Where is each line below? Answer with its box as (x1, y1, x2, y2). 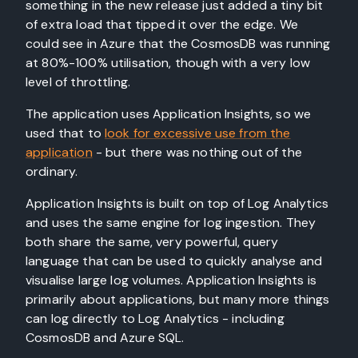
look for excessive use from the (104, 125, 291, 141)
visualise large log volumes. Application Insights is (26, 272, 316, 288)
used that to (26, 125, 105, 141)
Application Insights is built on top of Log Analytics (26, 195, 328, 212)
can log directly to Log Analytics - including (26, 310, 284, 327)
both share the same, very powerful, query (26, 233, 279, 250)
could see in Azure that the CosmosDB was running (26, 35, 331, 52)
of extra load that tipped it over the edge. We (26, 16, 298, 33)
